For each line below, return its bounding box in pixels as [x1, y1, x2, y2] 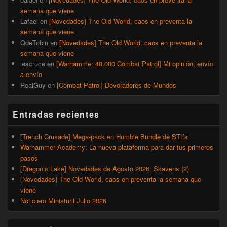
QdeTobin [20, 37, 48, 48]
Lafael [20, 16, 38, 26]
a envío [20, 69, 42, 80]
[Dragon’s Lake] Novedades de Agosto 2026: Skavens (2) [20, 164, 189, 174]
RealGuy [20, 80, 46, 90]
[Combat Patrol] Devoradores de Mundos [57, 80, 176, 90]
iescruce [20, 59, 45, 69]
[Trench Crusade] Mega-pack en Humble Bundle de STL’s [20, 132, 188, 142]
